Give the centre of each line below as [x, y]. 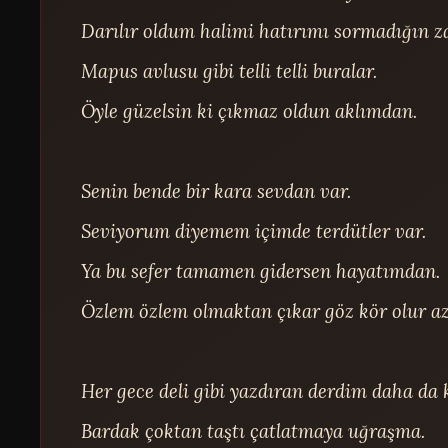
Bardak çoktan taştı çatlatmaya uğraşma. [253, 430]
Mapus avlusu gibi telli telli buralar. [229, 70]
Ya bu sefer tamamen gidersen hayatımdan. [261, 270]
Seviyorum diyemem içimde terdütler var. [254, 230]
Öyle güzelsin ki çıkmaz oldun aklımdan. [249, 110]
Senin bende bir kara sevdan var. [216, 190]
